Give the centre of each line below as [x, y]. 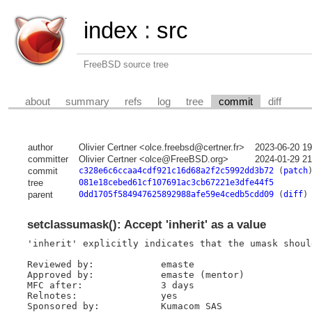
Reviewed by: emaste [110, 264]
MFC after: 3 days [110, 285]
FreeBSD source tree [126, 64]
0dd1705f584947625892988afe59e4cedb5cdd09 [176, 195]
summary [88, 101]
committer [48, 159]
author [40, 148]
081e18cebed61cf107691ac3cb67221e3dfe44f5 [176, 183]
